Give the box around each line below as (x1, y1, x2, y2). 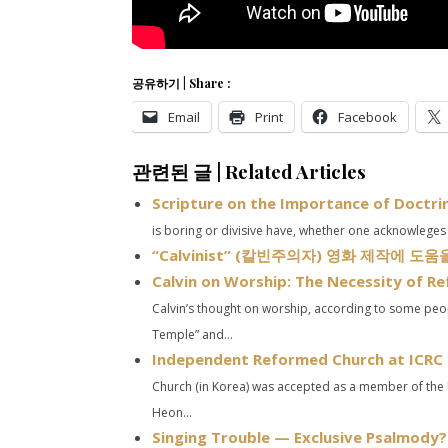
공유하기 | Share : (132, 75, 231, 91)
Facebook (338, 108, 397, 126)
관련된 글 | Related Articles (132, 159, 366, 184)
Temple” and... (152, 326, 233, 343)
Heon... (152, 404, 192, 421)
